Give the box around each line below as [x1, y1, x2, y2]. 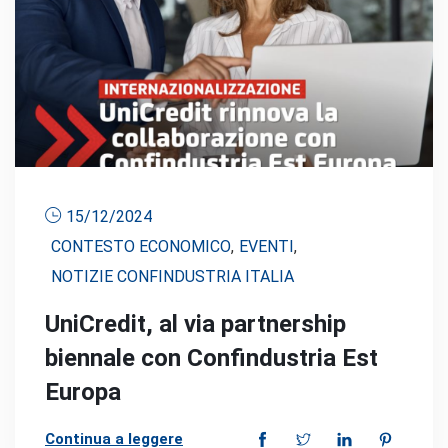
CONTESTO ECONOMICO [51, 237, 231, 257]
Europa [45, 378, 121, 407]
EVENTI [239, 237, 294, 257]
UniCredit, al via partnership [45, 310, 346, 339]
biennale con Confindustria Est [45, 344, 378, 373]
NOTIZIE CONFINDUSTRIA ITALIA [51, 267, 294, 287]
